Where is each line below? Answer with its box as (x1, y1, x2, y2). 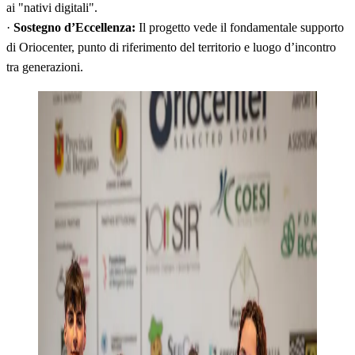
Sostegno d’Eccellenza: (13, 20, 136, 34)
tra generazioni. (6, 59, 83, 74)
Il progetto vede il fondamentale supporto (136, 20, 344, 34)
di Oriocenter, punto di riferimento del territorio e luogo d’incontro (6, 40, 336, 54)
